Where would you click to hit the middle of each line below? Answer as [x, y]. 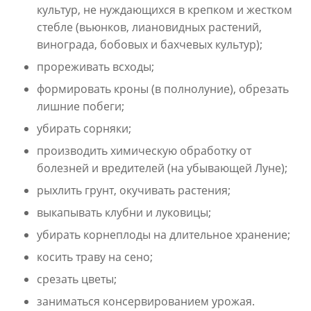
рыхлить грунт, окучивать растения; [134, 190]
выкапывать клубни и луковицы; [124, 212]
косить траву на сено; [95, 257]
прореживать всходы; [95, 67]
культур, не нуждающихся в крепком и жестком [165, 10]
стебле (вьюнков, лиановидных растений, [149, 27]
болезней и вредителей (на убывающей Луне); [162, 168]
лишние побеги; [81, 106]
